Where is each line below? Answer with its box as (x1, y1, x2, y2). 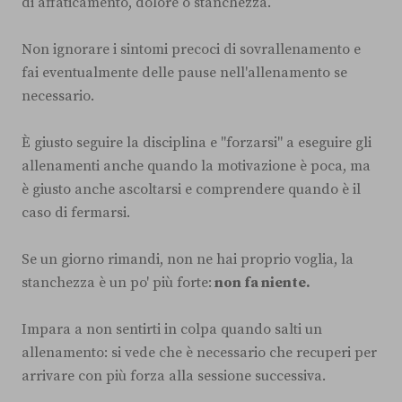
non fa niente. (212, 273, 310, 292)
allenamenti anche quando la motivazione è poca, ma (22, 156, 371, 175)
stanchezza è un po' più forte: (22, 273, 212, 292)
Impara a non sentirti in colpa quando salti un (22, 319, 322, 338)
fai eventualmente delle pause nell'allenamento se (22, 63, 347, 82)
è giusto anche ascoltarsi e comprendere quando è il (22, 179, 361, 198)
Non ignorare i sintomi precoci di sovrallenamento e (22, 39, 361, 58)
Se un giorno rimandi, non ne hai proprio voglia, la (22, 249, 354, 268)
